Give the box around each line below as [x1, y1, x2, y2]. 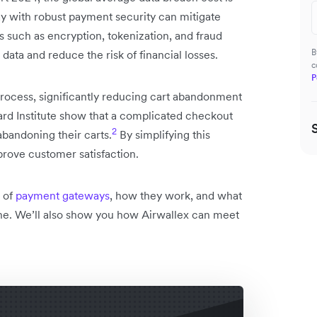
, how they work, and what [110, 188, 242, 202]
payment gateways [16, 188, 110, 202]
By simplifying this [117, 127, 210, 142]
